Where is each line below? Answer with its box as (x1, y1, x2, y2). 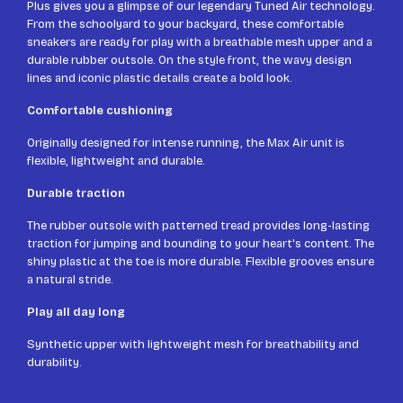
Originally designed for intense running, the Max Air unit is (27, 135, 345, 150)
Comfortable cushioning (27, 103, 173, 118)
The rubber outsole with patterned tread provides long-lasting (27, 218, 370, 233)
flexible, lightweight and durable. (27, 153, 205, 168)
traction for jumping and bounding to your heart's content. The (27, 236, 374, 251)
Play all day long (27, 304, 125, 319)
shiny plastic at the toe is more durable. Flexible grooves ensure (27, 254, 374, 269)
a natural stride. (27, 272, 113, 287)
